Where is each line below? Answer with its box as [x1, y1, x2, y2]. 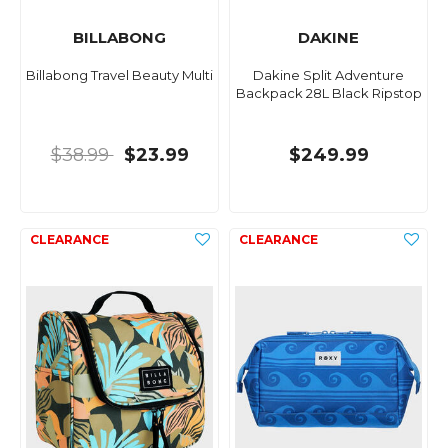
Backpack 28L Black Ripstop [235, 85, 422, 102]
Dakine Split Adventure [253, 67, 404, 84]
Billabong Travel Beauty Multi [26, 67, 213, 84]
